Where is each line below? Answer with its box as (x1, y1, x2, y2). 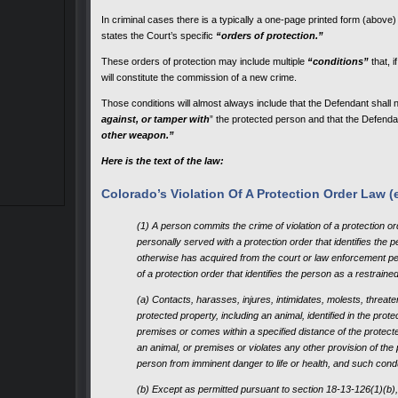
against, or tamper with (101, 114, 210, 125)
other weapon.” (101, 130, 174, 141)
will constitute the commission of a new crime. (101, 72, 297, 84)
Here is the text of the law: (101, 155, 224, 167)
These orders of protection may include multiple (101, 56, 307, 68)
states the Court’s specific (101, 30, 213, 42)
